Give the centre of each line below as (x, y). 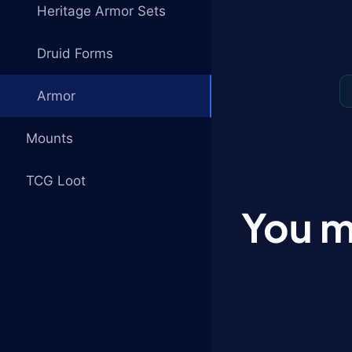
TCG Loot (56, 181)
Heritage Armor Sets (101, 11)
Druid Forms (75, 53)
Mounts (49, 138)
